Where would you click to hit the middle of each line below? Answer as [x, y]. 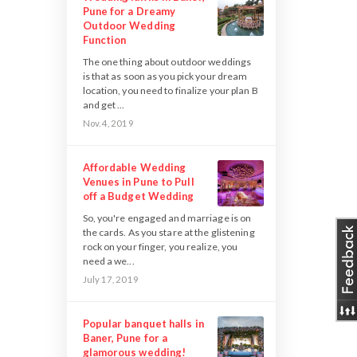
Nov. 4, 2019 [108, 123]
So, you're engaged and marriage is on [167, 218]
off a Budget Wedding [138, 196]
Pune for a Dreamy [129, 11]
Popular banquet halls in [143, 324]
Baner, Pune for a [125, 338]
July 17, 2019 [110, 279]
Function [104, 40]
